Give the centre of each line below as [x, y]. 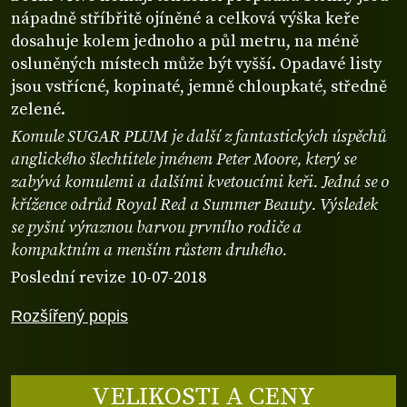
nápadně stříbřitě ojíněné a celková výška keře [185, 19]
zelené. [38, 110]
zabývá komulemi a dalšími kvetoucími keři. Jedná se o [200, 183]
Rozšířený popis [69, 315]
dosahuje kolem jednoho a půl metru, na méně [185, 42]
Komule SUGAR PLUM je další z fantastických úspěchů [199, 137]
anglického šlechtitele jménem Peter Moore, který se [184, 160]
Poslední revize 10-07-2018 [109, 278]
